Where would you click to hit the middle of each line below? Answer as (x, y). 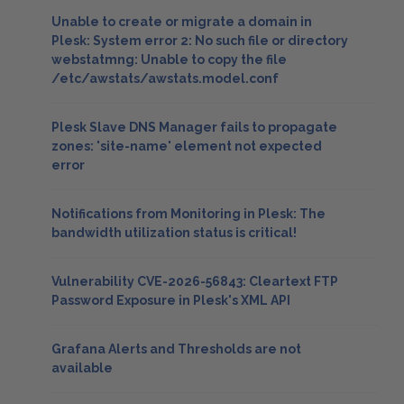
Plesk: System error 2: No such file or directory (200, 41)
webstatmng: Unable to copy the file (169, 60)
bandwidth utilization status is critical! (174, 233)
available (82, 368)
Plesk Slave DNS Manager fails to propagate (194, 127)
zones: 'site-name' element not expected (187, 146)
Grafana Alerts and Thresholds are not (176, 349)
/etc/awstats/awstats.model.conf (165, 78)
